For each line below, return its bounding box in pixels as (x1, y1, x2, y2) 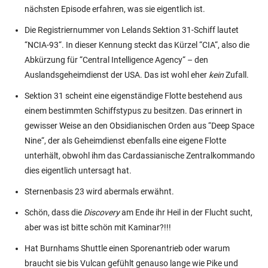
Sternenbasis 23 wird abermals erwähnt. (25, 186, 174, 196)
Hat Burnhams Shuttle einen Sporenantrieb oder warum (25, 243, 230, 253)
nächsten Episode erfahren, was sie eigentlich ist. (25, 4, 205, 14)
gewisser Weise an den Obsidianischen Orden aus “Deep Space (25, 120, 254, 130)
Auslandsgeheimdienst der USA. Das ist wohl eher (25, 69, 209, 80)
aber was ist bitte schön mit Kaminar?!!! (25, 222, 171, 232)
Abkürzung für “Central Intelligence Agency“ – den (25, 54, 208, 65)
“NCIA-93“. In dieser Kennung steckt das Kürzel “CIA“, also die (25, 39, 249, 50)
